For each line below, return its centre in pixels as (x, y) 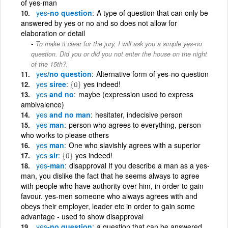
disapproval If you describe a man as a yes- (139, 165)
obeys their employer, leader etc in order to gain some (108, 206)
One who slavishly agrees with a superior (135, 145)
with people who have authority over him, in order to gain (112, 186)
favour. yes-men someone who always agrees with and (109, 196)
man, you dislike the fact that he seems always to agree (110, 175)
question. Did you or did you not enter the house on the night (119, 54)
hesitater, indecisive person (139, 114)
